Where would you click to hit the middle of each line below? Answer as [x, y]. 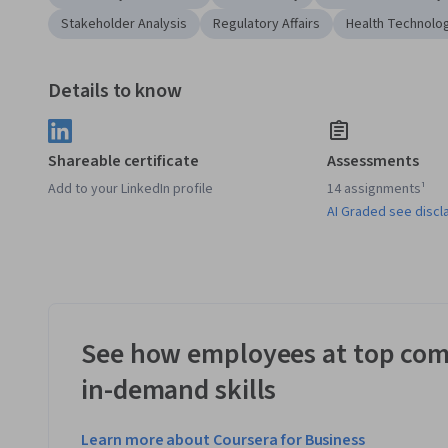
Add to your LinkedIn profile [130, 189]
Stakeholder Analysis [124, 24]
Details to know [115, 91]
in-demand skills [179, 390]
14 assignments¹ [377, 189]
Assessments [373, 161]
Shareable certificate [123, 161]
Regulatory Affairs [266, 24]
